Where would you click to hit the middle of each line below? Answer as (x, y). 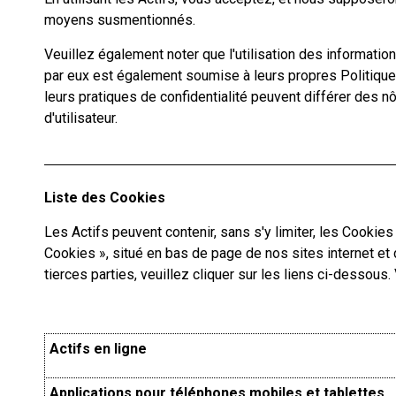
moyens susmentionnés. (120, 20)
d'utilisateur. (81, 118)
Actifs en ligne (98, 349)
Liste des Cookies (105, 198)
